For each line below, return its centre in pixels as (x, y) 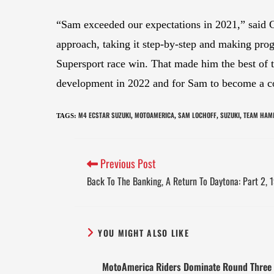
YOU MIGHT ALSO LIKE (144, 233)
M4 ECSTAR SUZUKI (105, 115)
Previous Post (127, 164)
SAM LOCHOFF (197, 115)
